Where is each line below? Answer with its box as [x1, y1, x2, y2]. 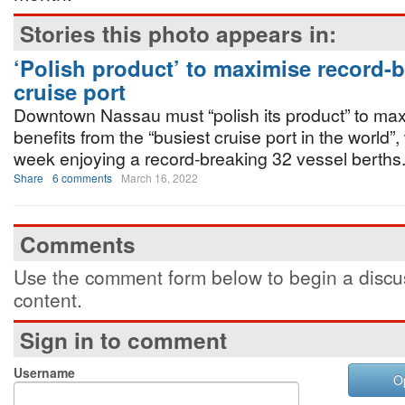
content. [14, 286, 82, 313]
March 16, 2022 [121, 170, 198, 185]
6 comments [52, 170, 112, 185]
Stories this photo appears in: [20, 18, 336, 49]
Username [14, 363, 75, 381]
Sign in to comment [20, 325, 227, 355]
